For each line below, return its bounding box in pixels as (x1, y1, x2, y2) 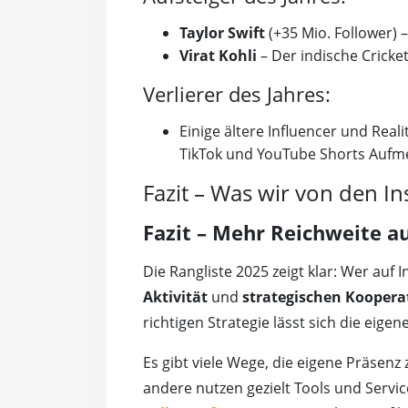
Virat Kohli (179, 46, 257, 66)
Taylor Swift (179, 23, 265, 44)
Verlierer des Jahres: (143, 80, 331, 108)
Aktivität (143, 287, 208, 308)
